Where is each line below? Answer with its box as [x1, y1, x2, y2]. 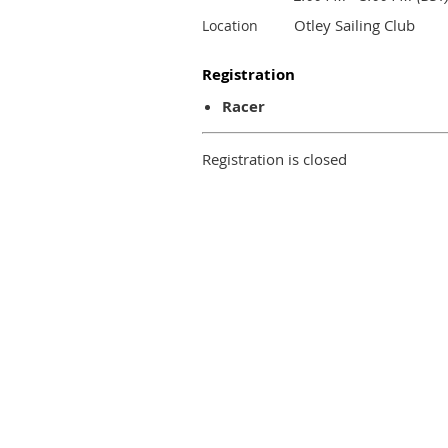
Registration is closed [202, 149, 347, 169]
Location [202, 16, 258, 35]
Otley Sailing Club [294, 15, 415, 35]
